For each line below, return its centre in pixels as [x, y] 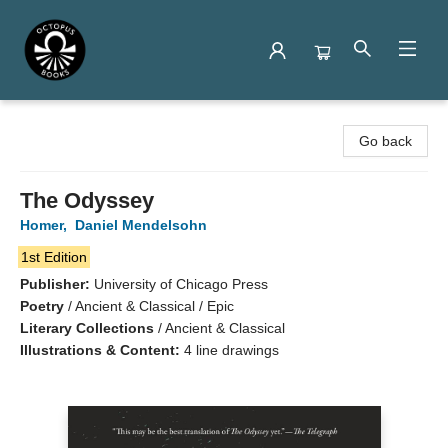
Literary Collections [87, 328]
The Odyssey [87, 200]
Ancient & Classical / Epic [154, 306]
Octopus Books [63, 119]
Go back [385, 141]
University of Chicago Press [181, 284]
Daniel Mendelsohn [141, 225]
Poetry [42, 306]
